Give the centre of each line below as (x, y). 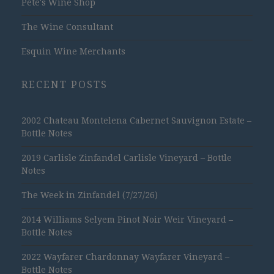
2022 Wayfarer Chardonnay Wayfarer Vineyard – (125, 257)
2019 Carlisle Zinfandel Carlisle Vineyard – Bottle (127, 158)
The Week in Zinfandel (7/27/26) (90, 195)
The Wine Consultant (67, 27)
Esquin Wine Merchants (73, 52)
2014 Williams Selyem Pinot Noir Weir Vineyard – (127, 220)
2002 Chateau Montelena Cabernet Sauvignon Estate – (136, 121)
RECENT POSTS (65, 85)
